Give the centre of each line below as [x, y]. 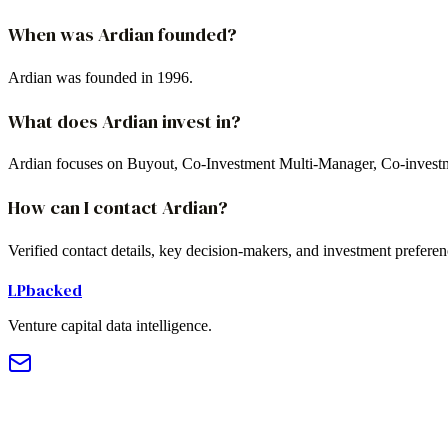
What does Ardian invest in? [124, 121]
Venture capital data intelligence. [110, 325]
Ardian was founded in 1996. [100, 77]
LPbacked [45, 289]
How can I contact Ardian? [118, 208]
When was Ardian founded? [122, 35]
